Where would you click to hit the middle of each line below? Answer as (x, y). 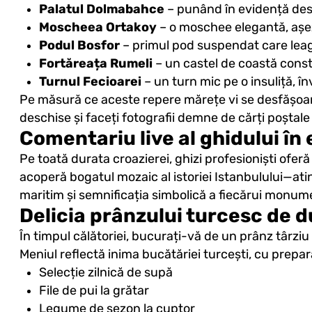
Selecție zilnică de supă (106, 273)
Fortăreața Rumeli (95, 64)
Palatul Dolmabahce (101, 9)
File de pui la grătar (94, 291)
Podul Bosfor (79, 46)
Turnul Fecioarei (90, 82)
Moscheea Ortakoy (97, 28)
